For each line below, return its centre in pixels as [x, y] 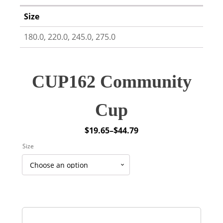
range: [97, 148]
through [101, 173]
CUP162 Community [111, 82]
